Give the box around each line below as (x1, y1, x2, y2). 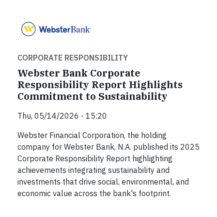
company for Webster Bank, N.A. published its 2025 (17, 141, 200, 152)
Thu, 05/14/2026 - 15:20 (17, 110, 107, 121)
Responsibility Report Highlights (17, 77, 183, 91)
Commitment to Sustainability (17, 89, 168, 103)
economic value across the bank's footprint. (17, 188, 171, 198)
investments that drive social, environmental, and (17, 176, 189, 186)
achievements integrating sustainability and (17, 165, 170, 175)
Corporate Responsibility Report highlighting (17, 153, 172, 163)
